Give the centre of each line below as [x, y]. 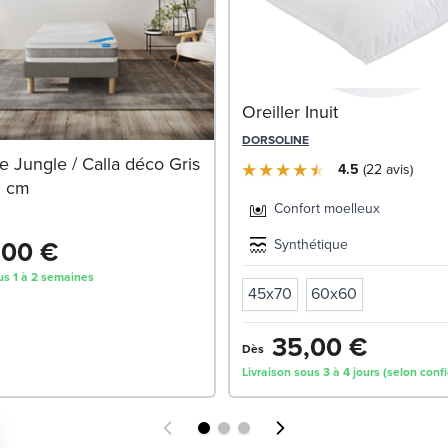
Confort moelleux [327, 209]
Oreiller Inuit [290, 112]
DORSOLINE [275, 140]
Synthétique [311, 245]
